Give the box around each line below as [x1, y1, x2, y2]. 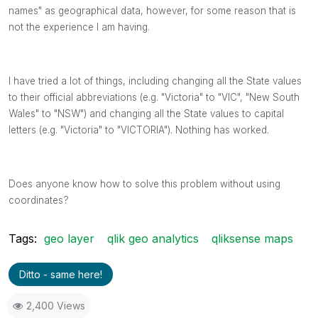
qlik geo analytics [107, 231, 199, 246]
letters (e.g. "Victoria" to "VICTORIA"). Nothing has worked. [9, 124, 269, 136]
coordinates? [9, 194, 69, 206]
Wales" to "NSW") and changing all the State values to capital [9, 107, 284, 119]
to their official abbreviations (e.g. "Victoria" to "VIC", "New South [9, 91, 300, 103]
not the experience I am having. [9, 21, 150, 33]
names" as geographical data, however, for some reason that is [9, 4, 296, 16]
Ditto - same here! [19, 268, 102, 280]
